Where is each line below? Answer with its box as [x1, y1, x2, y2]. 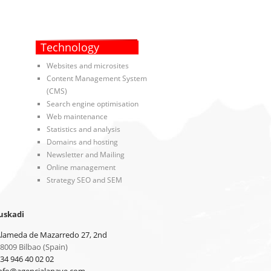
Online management [46, 162, 116, 173]
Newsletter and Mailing [46, 149, 125, 160]
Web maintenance [46, 111, 108, 122]
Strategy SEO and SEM [46, 175, 122, 186]
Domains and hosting [46, 137, 118, 148]
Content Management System [46, 73, 147, 84]
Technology [40, 40, 99, 55]
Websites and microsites [46, 60, 129, 71]
